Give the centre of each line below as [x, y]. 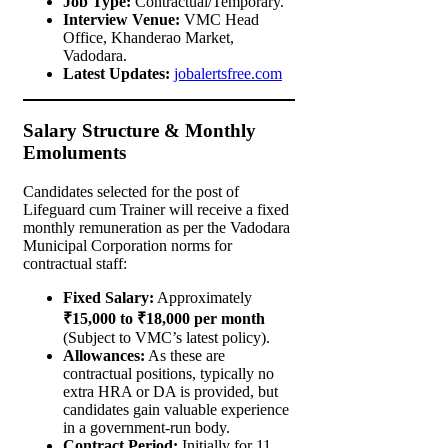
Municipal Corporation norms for [127, 245]
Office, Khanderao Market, [148, 38]
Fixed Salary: [108, 297]
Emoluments [74, 153]
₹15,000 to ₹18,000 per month [164, 318]
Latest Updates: [116, 74]
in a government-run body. [146, 427]
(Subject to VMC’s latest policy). [166, 337]
